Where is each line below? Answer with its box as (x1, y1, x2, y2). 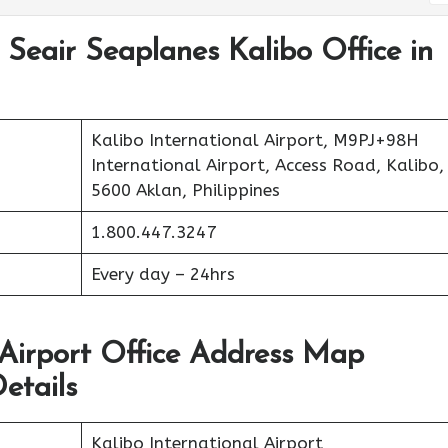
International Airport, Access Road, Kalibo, (90, 155, 444, 175)
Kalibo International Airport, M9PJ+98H (90, 130, 419, 150)
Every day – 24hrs (90, 264, 235, 284)
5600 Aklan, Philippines (90, 180, 280, 200)
